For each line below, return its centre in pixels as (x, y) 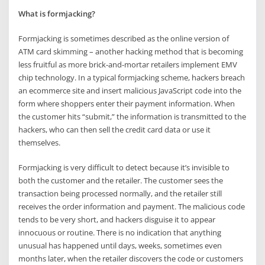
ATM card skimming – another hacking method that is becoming (131, 51)
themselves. (40, 142)
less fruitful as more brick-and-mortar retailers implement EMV (128, 64)
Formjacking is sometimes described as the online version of (124, 38)
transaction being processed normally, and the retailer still (120, 194)
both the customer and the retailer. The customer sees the (121, 181)
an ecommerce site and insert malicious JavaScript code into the (130, 90)
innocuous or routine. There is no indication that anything (120, 233)
